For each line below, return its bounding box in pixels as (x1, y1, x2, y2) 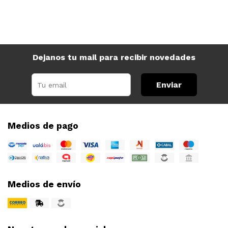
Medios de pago (8, 121, 78, 131)
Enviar (156, 80, 182, 90)
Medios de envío (8, 179, 81, 190)
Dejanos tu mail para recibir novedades (33, 52, 195, 63)
